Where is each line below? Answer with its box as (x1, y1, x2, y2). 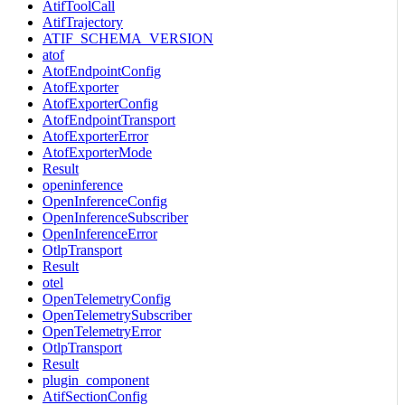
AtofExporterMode (42, 144, 152, 160)
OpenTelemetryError (42, 323, 161, 339)
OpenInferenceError (42, 225, 157, 241)
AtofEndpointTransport (42, 111, 175, 127)
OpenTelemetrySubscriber (42, 306, 192, 323)
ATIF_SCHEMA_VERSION (42, 30, 213, 46)
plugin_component (42, 372, 149, 388)
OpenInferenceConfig (42, 193, 167, 209)
